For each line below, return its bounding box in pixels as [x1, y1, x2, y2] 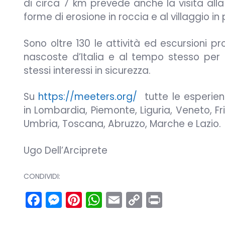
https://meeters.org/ [38, 90, 138, 104]
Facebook [42, 188, 118, 211]
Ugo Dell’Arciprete [24, 143, 107, 157]
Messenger [62, 188, 147, 211]
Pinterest [82, 188, 150, 211]
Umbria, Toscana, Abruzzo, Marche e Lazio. [24, 117, 221, 131]
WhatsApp [102, 188, 185, 211]
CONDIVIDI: [24, 171, 60, 182]
